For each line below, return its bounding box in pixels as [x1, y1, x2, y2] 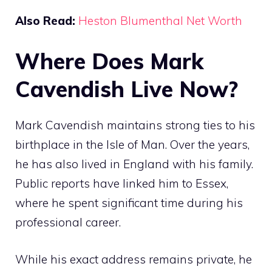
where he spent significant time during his [15, 195, 243, 211]
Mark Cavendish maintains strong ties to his [15, 118, 255, 133]
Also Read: [15, 13, 75, 28]
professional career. [15, 215, 121, 230]
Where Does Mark [15, 47, 203, 75]
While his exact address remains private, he [15, 251, 252, 267]
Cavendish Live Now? [15, 75, 238, 103]
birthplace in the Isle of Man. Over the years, [15, 137, 250, 152]
